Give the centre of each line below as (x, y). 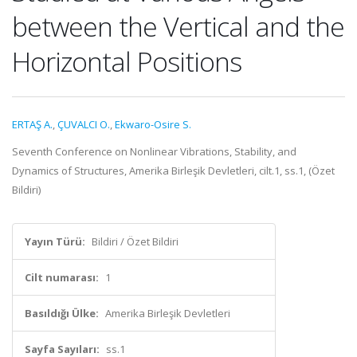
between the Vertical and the (178, 26)
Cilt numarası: (62, 277)
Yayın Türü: (55, 241)
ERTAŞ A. (32, 124)
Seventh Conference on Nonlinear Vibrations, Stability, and (154, 151)
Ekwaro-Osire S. (153, 124)
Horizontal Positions (127, 61)
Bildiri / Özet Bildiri (135, 241)
